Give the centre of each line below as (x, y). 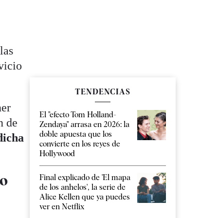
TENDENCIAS (103, 92)
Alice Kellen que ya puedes (85, 197)
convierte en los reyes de (80, 144)
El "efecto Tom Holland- (78, 115)
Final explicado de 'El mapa (85, 178)
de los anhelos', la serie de (82, 187)
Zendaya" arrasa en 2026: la (84, 125)
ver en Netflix (62, 207)
